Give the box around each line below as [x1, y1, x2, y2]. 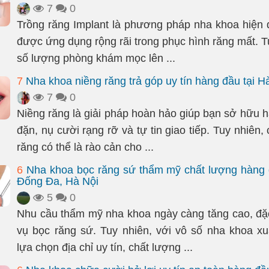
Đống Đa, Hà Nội [17, 175, 98, 187]
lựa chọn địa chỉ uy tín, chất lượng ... [17, 241, 193, 253]
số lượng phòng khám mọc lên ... [17, 52, 175, 64]
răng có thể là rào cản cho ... [17, 141, 154, 153]
